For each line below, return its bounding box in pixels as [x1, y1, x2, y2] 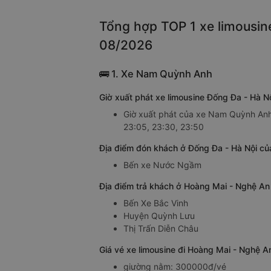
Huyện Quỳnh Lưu [123, 211, 195, 221]
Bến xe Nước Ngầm [123, 160, 201, 171]
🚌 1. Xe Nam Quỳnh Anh [99, 68, 212, 80]
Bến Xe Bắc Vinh [123, 198, 188, 209]
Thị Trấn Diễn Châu [123, 223, 198, 234]
